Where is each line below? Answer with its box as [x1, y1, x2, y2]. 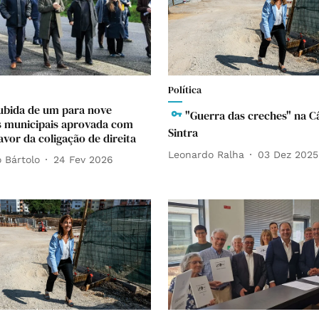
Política [168, 83, 202, 97]
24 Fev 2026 [53, 153, 113, 165]
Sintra [168, 125, 198, 140]
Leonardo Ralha [168, 148, 244, 160]
